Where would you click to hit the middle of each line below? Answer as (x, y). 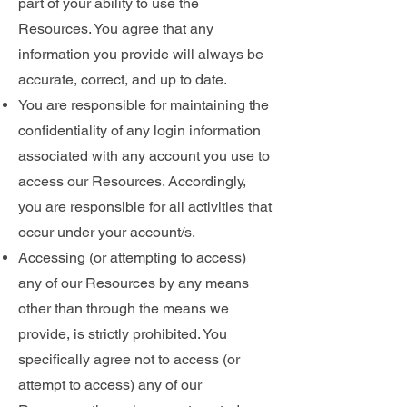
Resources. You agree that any (116, 29)
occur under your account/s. (107, 232)
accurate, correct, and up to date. (123, 79)
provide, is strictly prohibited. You (123, 334)
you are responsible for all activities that (145, 207)
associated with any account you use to (144, 156)
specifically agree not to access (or (129, 359)
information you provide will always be (141, 54)
